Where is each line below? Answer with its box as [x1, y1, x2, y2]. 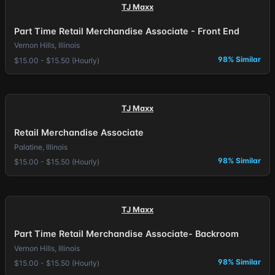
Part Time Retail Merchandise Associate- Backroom [14, 228, 239, 239]
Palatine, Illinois [14, 142, 68, 152]
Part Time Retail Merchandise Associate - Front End [14, 25, 239, 36]
